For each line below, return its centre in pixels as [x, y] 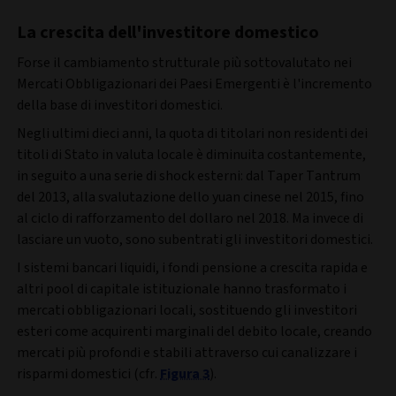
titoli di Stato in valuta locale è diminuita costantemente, [191, 155]
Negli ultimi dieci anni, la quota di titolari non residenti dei [192, 134]
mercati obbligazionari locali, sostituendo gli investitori [187, 311]
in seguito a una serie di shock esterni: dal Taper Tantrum [189, 176]
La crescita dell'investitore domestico [168, 33]
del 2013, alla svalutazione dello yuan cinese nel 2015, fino [190, 198]
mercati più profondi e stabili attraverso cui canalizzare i [187, 353]
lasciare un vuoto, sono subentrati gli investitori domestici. [195, 240]
